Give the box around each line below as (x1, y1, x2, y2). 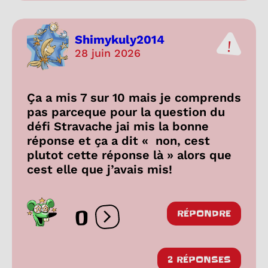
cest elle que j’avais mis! (27, 162, 172, 177)
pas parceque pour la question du (27, 105, 225, 120)
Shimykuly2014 (75, 32, 165, 47)
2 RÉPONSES (167, 254, 231, 266)
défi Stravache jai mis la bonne (27, 119, 209, 134)
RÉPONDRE (177, 208, 231, 220)
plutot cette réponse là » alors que (27, 148, 232, 163)
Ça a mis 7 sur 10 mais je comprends (27, 90, 241, 105)
